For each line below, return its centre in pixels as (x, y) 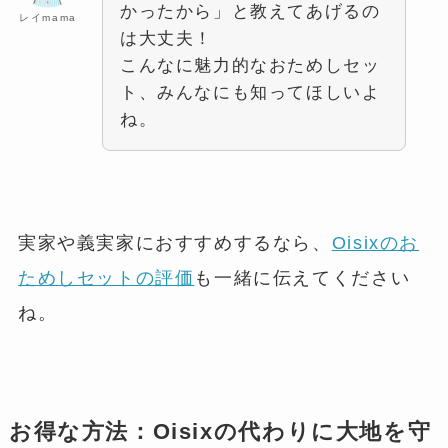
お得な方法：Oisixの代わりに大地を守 (220, 432)
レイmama (48, 17)
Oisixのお (375, 243)
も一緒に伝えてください (302, 278)
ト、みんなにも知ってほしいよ (250, 92)
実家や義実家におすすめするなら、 (174, 243)
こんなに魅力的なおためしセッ (250, 65)
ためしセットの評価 (106, 278)
